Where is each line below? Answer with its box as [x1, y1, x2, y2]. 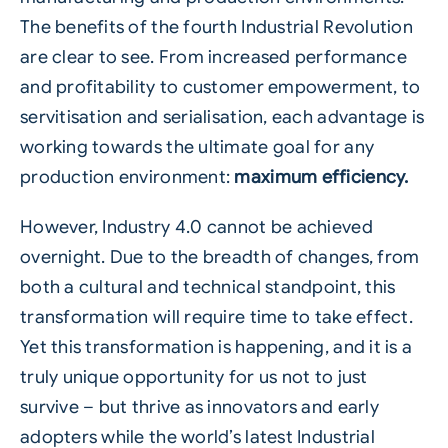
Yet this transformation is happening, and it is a [19, 336, 413, 359]
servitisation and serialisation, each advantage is [19, 106, 425, 129]
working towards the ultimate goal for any [19, 136, 375, 159]
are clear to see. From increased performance [19, 46, 407, 69]
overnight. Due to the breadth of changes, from [19, 246, 420, 269]
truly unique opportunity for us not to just [19, 366, 368, 389]
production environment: [19, 166, 235, 189]
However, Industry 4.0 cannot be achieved [19, 216, 373, 239]
